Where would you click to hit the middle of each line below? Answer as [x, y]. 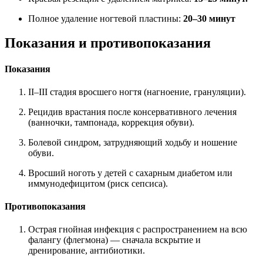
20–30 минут [208, 18]
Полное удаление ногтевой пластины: [104, 18]
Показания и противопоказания [108, 43]
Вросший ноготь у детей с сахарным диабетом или [130, 173]
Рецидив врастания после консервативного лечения [132, 112]
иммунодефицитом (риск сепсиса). [98, 183]
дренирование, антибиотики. [87, 251]
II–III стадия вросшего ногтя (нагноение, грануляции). [137, 92]
